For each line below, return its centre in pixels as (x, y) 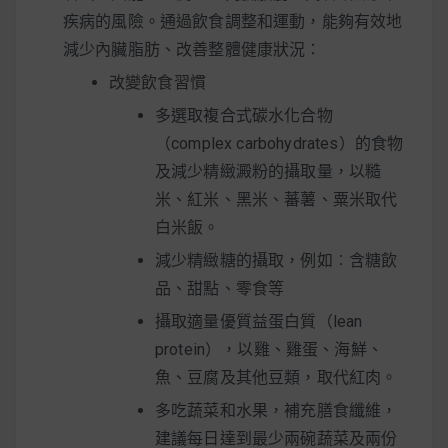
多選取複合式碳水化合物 (244, 115)
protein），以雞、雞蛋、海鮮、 (269, 349)
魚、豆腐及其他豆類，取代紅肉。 (276, 377)
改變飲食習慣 (157, 82)
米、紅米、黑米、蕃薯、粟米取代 (276, 199)
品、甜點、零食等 (220, 288)
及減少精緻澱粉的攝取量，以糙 (268, 171)
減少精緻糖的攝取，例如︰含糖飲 (276, 260)
